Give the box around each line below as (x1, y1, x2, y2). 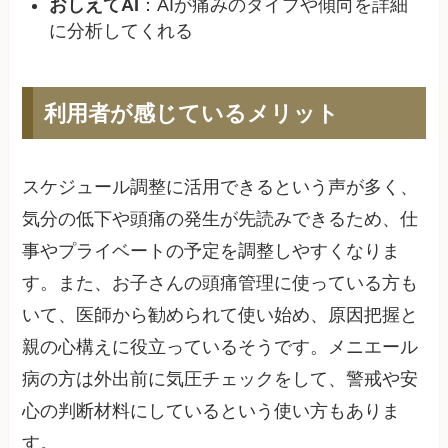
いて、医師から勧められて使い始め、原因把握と (22, 305, 419, 326)
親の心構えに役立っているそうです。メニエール (22, 337, 419, 358)
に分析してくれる (49, 21, 194, 42)
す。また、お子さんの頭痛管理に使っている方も (22, 273, 419, 294)
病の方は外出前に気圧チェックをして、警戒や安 (22, 369, 419, 390)
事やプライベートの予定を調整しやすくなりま (22, 241, 401, 262)
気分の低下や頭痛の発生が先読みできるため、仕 (22, 209, 419, 230)
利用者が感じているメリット (43, 97, 339, 129)
